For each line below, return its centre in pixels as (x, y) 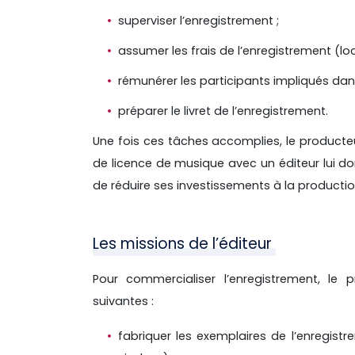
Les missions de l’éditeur (184, 244)
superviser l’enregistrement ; (198, 21)
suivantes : (123, 302)
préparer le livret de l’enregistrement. (223, 111)
